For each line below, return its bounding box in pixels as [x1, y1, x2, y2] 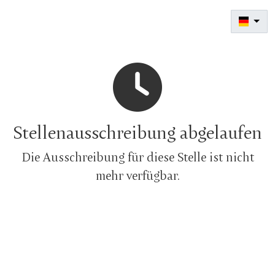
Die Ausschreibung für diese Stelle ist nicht [21, 147, 254, 166]
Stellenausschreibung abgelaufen [13, 118, 262, 145]
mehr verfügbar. [95, 166, 180, 184]
